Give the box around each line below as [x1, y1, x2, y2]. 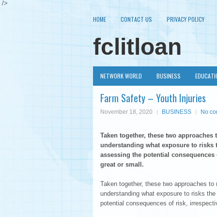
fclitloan [93, 34, 182, 60]
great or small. [100, 161, 144, 168]
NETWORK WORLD [100, 72, 142, 80]
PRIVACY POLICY [167, 15, 204, 23]
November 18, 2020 [100, 108, 153, 115]
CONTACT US [121, 15, 152, 23]
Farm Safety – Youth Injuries [100, 91, 206, 105]
